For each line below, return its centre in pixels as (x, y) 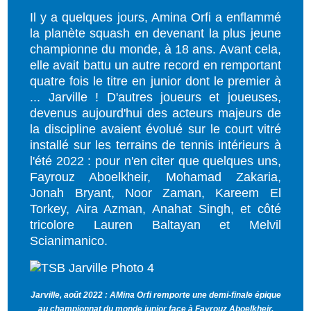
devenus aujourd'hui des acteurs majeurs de (155, 114)
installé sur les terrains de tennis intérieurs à (155, 145)
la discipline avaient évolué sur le (127, 129)
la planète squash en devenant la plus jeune (155, 34)
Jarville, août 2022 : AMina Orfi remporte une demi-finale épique (155, 295)
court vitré (253, 129)
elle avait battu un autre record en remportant (155, 66)
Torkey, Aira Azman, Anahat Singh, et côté (155, 209)
